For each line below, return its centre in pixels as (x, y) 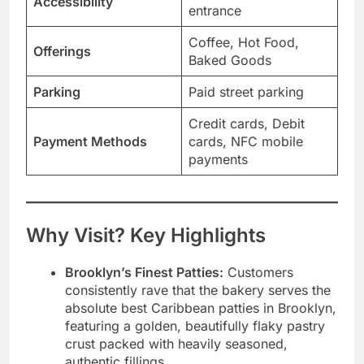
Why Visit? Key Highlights (146, 235)
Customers (258, 272)
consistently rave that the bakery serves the (198, 290)
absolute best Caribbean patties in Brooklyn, (201, 308)
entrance (215, 10)
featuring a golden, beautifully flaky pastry (195, 325)
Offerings (62, 51)
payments (218, 159)
